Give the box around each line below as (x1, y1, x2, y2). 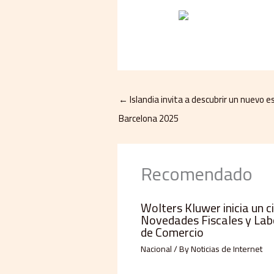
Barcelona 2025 (119, 109, 179, 128)
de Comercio (140, 220, 204, 243)
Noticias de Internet (190, 240, 262, 257)
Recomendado (140, 156, 253, 191)
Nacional (140, 240, 172, 257)
